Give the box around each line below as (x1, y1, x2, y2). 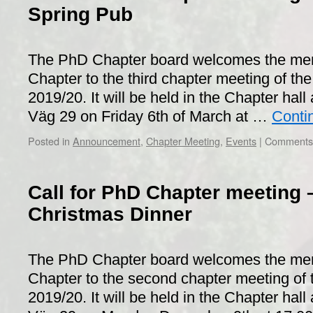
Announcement (73, 133, 140, 148)
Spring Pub (28, 3, 133, 25)
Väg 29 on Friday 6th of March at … (28, 108, 272, 125)
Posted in (28, 133, 70, 148)
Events (226, 133, 256, 148)
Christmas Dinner (28, 203, 192, 225)
